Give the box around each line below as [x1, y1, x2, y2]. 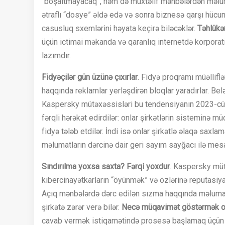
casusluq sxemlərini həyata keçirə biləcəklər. [42, 24, 197, 34]
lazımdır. [42, 51, 71, 61]
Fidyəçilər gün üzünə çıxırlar [42, 72, 138, 82]
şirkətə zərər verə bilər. [42, 202, 122, 212]
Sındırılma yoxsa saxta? [42, 162, 125, 172]
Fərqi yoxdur [127, 162, 170, 172]
